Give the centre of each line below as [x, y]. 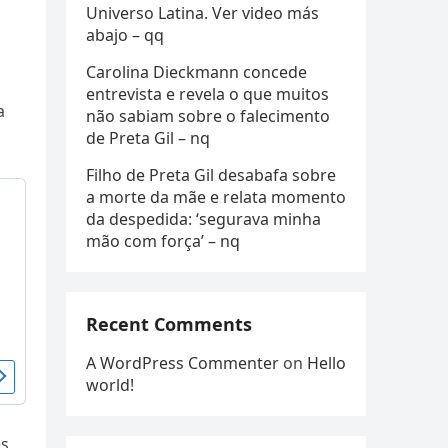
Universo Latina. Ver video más [202, 13]
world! [110, 385]
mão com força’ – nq [163, 241]
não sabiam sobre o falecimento [208, 116]
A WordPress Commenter [182, 363]
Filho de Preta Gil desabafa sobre [211, 175]
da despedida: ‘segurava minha [203, 219]
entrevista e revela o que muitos [207, 94]
